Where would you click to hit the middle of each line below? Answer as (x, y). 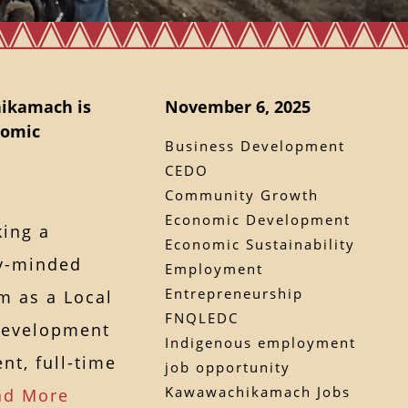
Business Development (255, 145)
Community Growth (241, 194)
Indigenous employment (260, 342)
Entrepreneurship (234, 293)
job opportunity (227, 367)
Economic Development (257, 219)
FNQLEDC (201, 317)
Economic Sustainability (260, 244)
